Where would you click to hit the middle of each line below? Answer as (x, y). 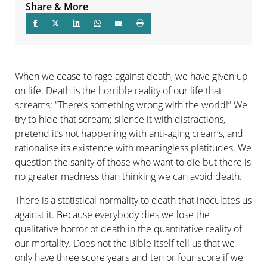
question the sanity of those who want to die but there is (133, 162)
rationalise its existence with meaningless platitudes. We (133, 148)
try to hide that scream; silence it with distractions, (120, 119)
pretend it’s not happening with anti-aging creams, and (129, 133)
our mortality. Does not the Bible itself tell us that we (125, 243)
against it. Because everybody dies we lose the (112, 215)
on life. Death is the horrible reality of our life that (118, 90)
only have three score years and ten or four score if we (129, 257)
